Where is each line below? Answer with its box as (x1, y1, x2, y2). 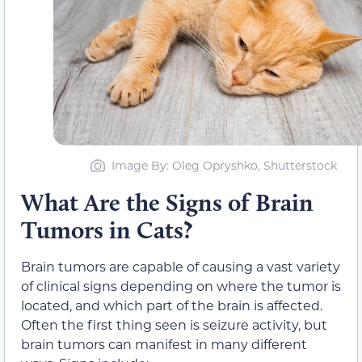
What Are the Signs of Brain (21, 187, 314, 217)
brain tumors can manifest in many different (21, 335, 307, 352)
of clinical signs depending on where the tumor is (21, 276, 341, 294)
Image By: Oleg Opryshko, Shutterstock (112, 157, 337, 173)
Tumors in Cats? (21, 214, 192, 245)
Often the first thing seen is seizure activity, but (21, 315, 327, 333)
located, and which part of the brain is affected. (21, 296, 322, 314)
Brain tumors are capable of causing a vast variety (21, 257, 340, 275)
